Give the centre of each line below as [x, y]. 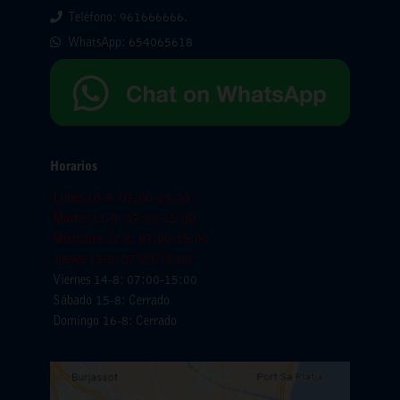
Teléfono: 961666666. [128, 18]
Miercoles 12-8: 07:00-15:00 [131, 241]
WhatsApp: [99, 43]
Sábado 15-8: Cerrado [111, 302]
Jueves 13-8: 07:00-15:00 [122, 261]
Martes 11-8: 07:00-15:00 [124, 220]
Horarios [74, 168]
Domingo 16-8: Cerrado [115, 323]
